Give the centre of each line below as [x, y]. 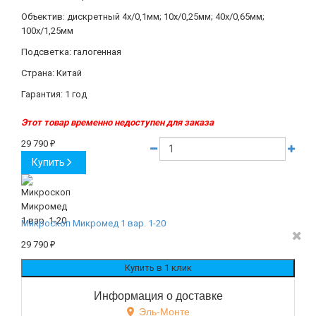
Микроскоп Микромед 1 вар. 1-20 [93, 223]
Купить [48, 162]
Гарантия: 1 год [54, 94]
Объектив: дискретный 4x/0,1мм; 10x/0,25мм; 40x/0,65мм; [143, 16]
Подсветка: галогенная [71, 51]
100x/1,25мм [47, 30]
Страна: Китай [51, 73]
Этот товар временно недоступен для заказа [117, 122]
